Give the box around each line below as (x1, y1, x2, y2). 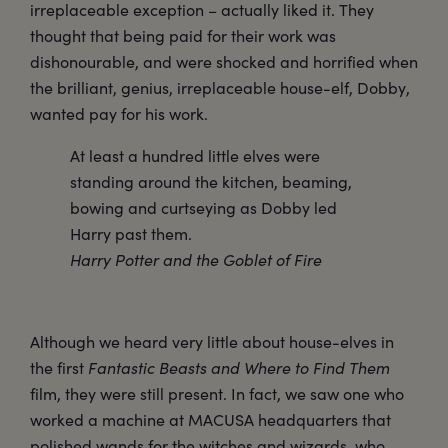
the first (30, 357, 88, 379)
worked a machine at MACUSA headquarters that (30, 409, 391, 431)
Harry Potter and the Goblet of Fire (70, 249, 322, 271)
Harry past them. (70, 223, 192, 245)
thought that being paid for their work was (30, 25, 336, 47)
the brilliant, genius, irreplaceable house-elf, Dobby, (30, 77, 410, 99)
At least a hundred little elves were (70, 145, 320, 167)
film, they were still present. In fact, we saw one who (30, 383, 404, 405)
